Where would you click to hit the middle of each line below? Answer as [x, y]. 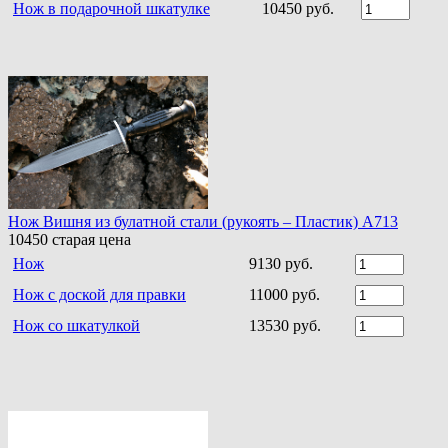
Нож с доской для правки [99, 295]
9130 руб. [281, 264]
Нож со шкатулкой [76, 326]
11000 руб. [284, 295]
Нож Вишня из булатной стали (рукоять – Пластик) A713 [203, 222]
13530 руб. [285, 326]
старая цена [89, 240]
